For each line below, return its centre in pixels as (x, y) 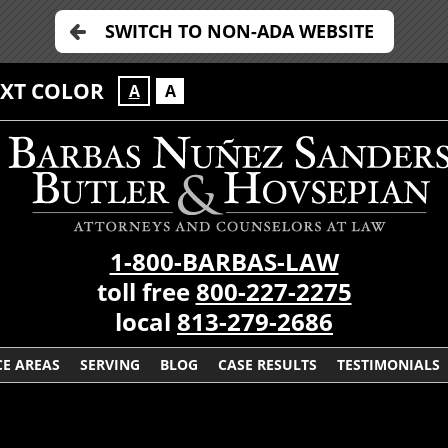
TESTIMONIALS (388, 364)
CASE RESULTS (267, 364)
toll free (146, 292)
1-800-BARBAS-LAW (224, 262)
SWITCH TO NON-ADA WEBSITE (239, 31)
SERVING (110, 364)
